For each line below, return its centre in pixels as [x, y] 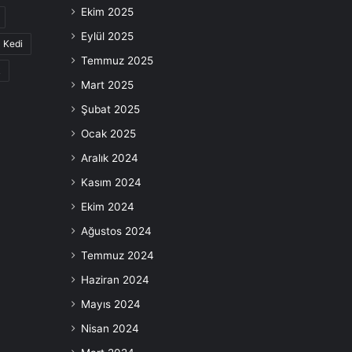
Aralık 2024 [110, 158]
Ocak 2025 [108, 134]
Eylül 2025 [107, 37]
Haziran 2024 [115, 280]
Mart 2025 [107, 85]
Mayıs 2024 [111, 304]
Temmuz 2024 [117, 256]
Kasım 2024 [111, 183]
